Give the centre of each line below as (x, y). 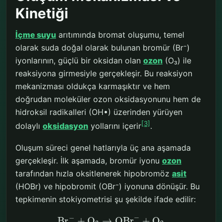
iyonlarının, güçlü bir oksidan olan (79, 60)
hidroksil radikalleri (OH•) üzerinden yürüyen (99, 112)
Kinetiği (42, 13)
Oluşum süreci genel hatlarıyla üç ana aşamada (103, 147)
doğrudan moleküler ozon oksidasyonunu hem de (108, 99)
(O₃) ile (177, 60)
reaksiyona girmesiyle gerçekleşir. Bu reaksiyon (104, 73)
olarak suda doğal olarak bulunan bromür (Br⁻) (103, 47)
